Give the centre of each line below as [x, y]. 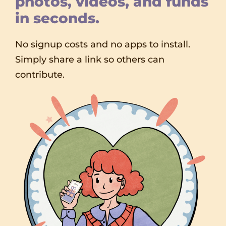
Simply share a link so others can [90, 60]
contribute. [40, 75]
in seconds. [57, 18]
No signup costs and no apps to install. [103, 44]
